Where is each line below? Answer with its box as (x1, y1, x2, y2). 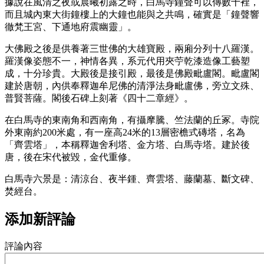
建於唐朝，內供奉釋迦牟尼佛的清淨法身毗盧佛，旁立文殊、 (5, 80, 259, 91)
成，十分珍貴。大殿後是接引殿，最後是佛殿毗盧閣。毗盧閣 (5, 68, 259, 78)
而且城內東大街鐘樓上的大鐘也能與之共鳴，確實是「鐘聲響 (5, 9, 259, 19)
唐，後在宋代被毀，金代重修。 (5, 151, 137, 162)
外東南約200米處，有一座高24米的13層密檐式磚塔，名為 (5, 127, 245, 137)
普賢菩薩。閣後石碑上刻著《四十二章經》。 (5, 93, 193, 103)
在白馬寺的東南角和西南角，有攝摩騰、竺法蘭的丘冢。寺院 (5, 114, 259, 125)
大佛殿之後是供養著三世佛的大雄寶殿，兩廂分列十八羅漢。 (5, 43, 259, 54)
